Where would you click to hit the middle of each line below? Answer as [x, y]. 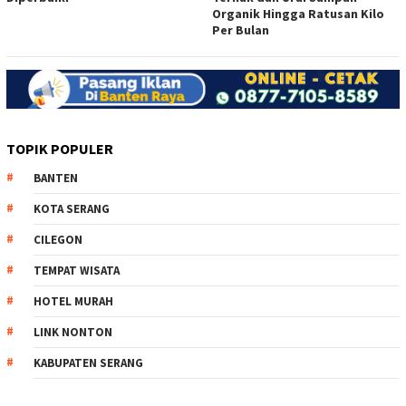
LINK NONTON [73, 333]
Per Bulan [241, 29]
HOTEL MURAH [73, 302]
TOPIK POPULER [60, 149]
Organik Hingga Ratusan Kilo [298, 13]
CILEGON [58, 240]
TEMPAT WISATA [77, 271]
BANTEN [56, 179]
